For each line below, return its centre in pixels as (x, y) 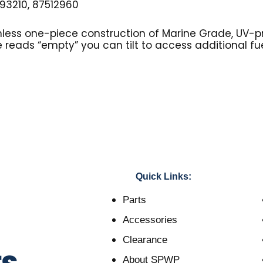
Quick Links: (164, 177)
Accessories (150, 220)
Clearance (145, 240)
